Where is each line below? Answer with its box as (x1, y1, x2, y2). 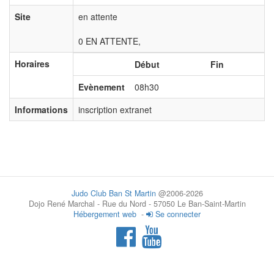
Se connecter (153, 209, 201, 220)
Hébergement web (73, 209, 136, 220)
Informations (15, 103, 68, 116)
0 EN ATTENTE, (78, 35, 141, 48)
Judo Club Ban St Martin (71, 188, 156, 199)
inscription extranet (78, 103, 152, 116)
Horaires (15, 57, 50, 70)
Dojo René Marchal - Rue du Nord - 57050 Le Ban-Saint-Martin (28, 198, 246, 210)
